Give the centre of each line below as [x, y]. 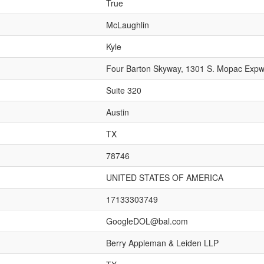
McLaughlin [128, 25]
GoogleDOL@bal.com [147, 221]
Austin [118, 112]
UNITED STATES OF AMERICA [165, 177]
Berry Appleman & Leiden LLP [162, 243]
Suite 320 [124, 90]
